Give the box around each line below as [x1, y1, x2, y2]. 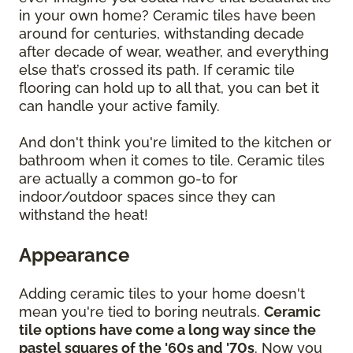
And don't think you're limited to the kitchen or [19, 134, 332, 151]
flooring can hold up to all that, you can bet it [19, 80, 319, 97]
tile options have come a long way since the [19, 321, 316, 339]
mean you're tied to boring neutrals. [19, 303, 264, 321]
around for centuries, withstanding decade [19, 25, 304, 43]
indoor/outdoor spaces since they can [19, 188, 276, 206]
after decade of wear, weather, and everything [19, 43, 329, 61]
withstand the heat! [19, 206, 148, 224]
